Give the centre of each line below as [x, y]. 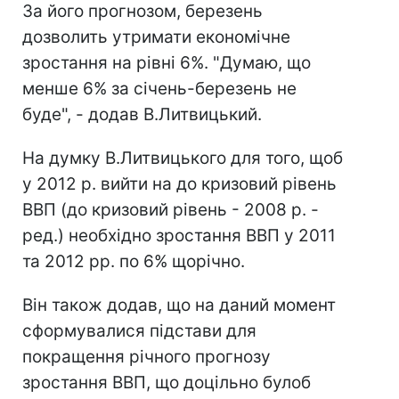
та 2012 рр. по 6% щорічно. [134, 261]
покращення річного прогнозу [147, 357]
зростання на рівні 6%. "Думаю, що [167, 63]
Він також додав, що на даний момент [179, 305]
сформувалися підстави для [139, 331]
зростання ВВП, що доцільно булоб [167, 383]
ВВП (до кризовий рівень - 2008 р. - [171, 210]
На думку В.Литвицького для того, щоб [183, 158]
